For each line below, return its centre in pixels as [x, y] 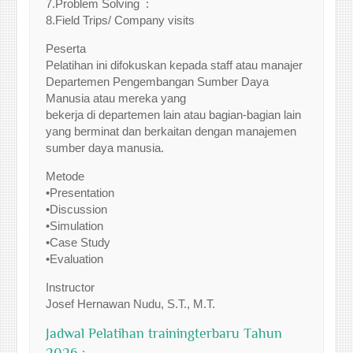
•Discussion [77, 209]
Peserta [66, 48]
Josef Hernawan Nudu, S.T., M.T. [131, 304]
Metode [65, 176]
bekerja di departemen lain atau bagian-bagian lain [174, 115]
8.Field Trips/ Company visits [121, 20]
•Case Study [78, 242]
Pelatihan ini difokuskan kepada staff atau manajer [175, 65]
